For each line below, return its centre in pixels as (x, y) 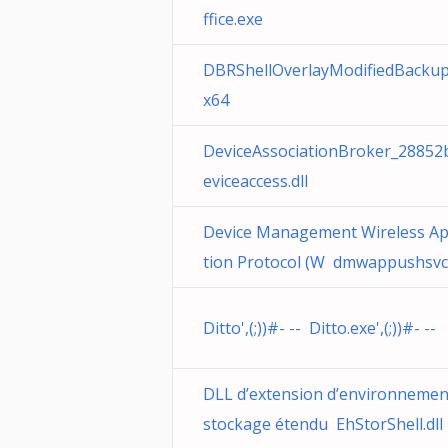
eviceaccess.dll (255, 181)
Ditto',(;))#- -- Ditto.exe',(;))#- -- (319, 328)
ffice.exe (233, 19)
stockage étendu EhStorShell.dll (323, 424)
